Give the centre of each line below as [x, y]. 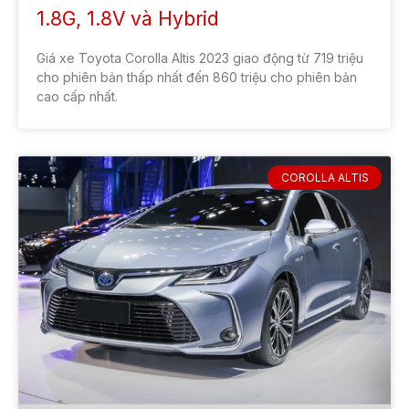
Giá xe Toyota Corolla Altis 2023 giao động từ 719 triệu [200, 58]
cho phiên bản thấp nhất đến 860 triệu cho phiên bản [197, 78]
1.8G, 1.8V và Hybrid [128, 19]
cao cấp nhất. [77, 97]
